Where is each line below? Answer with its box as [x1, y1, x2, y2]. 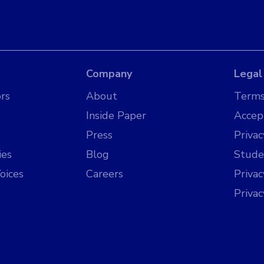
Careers [85, 167, 123, 181]
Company [85, 67, 132, 81]
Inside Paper [85, 108, 146, 123]
